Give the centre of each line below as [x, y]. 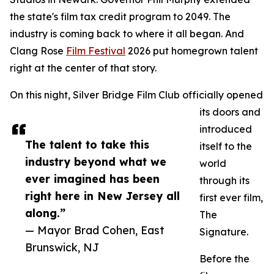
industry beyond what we [96, 162]
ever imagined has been [92, 179]
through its [224, 181]
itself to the [226, 146]
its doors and [230, 112]
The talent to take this [87, 145]
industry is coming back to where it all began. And [127, 34]
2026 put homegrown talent [192, 51]
